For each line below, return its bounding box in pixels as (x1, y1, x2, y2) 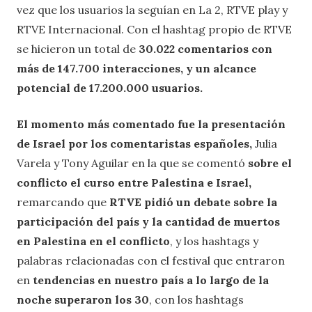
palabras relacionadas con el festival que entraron (17, 253, 285, 267)
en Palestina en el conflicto (17, 233, 170, 248)
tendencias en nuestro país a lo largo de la (33, 272, 269, 287)
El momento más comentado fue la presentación (17, 116, 286, 131)
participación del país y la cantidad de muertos (17, 214, 280, 228)
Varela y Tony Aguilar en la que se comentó (17, 155, 248, 170)
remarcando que (17, 194, 109, 209)
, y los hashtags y (170, 233, 258, 248)
